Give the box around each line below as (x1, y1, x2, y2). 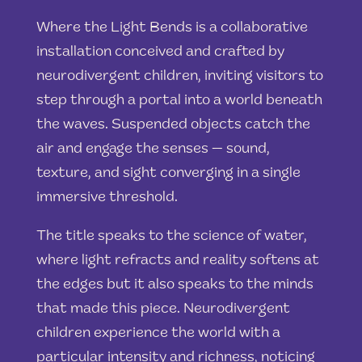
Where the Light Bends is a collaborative (36, 21, 308, 36)
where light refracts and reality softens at (36, 254, 319, 269)
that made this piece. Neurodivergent (36, 302, 290, 318)
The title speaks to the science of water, (36, 229, 307, 245)
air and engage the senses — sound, (36, 142, 270, 158)
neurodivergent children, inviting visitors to (36, 69, 323, 85)
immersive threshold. (36, 191, 178, 206)
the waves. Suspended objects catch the (36, 118, 310, 133)
